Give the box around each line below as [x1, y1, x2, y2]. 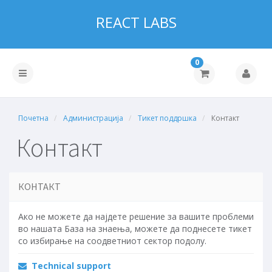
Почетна [18, 113, 49, 123]
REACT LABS [95, 13, 177, 32]
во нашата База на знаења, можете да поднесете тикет [18, 223, 252, 234]
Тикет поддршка [138, 113, 197, 123]
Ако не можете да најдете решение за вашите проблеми [18, 211, 254, 222]
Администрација [63, 113, 123, 123]
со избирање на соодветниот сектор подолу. [18, 235, 206, 246]
